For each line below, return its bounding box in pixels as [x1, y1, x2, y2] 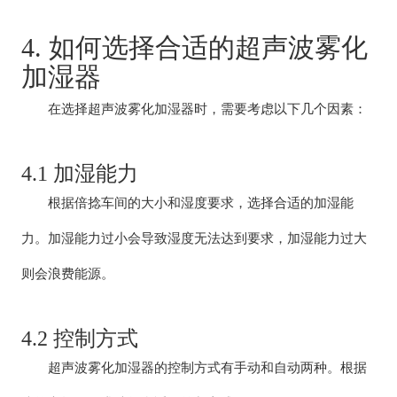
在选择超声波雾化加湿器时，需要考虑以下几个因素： [21, 100, 368, 116]
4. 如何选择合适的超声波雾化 [21, 32, 369, 62]
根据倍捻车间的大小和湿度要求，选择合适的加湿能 [21, 194, 354, 210]
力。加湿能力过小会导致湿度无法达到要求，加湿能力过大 [21, 230, 368, 245]
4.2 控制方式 [21, 326, 139, 350]
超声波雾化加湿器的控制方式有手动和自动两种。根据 [21, 359, 368, 375]
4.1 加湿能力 [21, 161, 139, 185]
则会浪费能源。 [21, 265, 115, 281]
